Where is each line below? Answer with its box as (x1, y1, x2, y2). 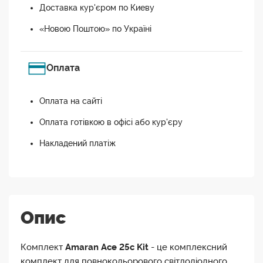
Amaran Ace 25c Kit (65, 242, 149, 253)
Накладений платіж (39, 139, 116, 149)
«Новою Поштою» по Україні (39, 24, 151, 34)
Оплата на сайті (39, 96, 102, 106)
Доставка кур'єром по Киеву (39, 3, 154, 13)
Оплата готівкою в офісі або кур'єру (39, 117, 183, 127)
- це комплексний (149, 242, 227, 253)
